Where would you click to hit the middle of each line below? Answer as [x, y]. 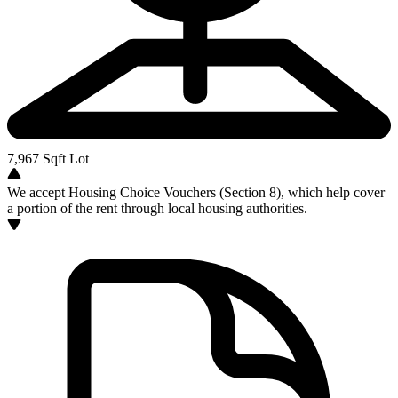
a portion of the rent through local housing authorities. [157, 208]
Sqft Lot [64, 159]
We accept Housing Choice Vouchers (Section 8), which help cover [196, 192]
